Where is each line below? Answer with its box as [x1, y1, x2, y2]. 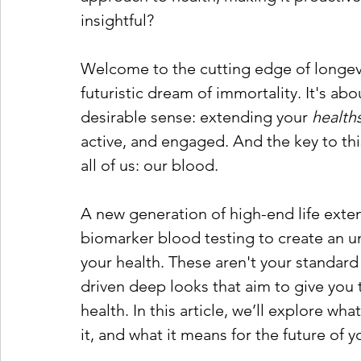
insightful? [81, 10, 154, 31]
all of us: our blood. [81, 156, 218, 176]
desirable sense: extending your [81, 107, 312, 127]
